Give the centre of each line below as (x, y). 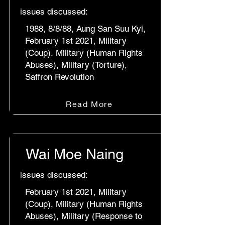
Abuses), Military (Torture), (76, 65)
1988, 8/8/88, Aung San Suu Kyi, (85, 29)
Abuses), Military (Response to (84, 216)
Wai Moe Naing (75, 154)
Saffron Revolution (60, 77)
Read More (89, 103)
